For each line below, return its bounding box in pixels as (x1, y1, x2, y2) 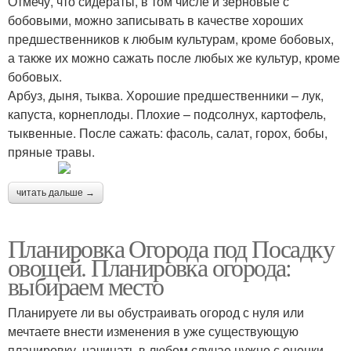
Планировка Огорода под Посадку (8, 231, 334, 265)
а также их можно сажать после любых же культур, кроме (8, 49, 340, 67)
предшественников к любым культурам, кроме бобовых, (8, 30, 334, 48)
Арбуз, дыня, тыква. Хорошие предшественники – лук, (8, 86, 324, 104)
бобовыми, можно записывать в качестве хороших (8, 11, 303, 29)
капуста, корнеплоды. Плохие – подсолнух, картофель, (8, 105, 326, 123)
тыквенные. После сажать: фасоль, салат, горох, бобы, (8, 124, 327, 142)
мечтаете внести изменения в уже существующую (8, 322, 299, 340)
